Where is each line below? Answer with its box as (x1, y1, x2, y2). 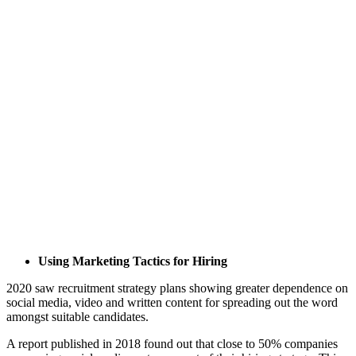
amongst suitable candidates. (6, 309, 149, 323)
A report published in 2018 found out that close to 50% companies (6, 336, 338, 350)
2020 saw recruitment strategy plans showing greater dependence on (6, 281, 348, 295)
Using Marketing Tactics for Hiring (38, 253, 227, 268)
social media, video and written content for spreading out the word (6, 295, 338, 309)
